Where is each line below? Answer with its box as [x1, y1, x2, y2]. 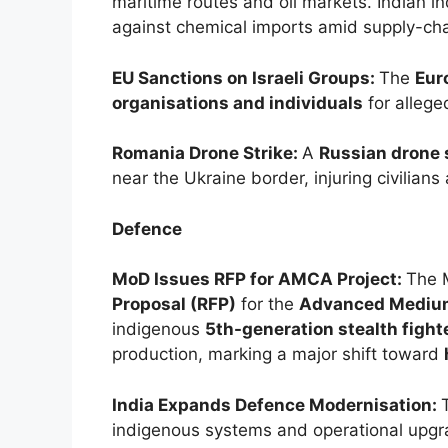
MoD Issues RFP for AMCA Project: [112, 269, 406, 290]
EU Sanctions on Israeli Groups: [112, 67, 379, 88]
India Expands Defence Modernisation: [112, 394, 441, 415]
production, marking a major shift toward [112, 344, 444, 365]
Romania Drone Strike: [112, 143, 302, 164]
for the [236, 294, 299, 315]
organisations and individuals [112, 92, 363, 113]
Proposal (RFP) [112, 294, 236, 315]
